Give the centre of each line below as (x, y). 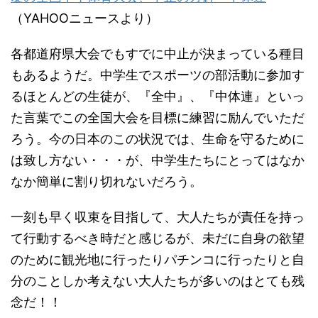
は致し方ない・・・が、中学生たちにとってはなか (158, 160)
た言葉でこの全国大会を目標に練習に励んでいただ (158, 118)
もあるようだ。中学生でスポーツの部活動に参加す (158, 75)
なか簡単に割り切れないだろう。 (106, 182)
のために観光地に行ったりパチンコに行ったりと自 (158, 260)
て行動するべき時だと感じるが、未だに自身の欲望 (158, 238)
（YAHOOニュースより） (84, 18)
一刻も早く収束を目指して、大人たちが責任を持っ (158, 217)
